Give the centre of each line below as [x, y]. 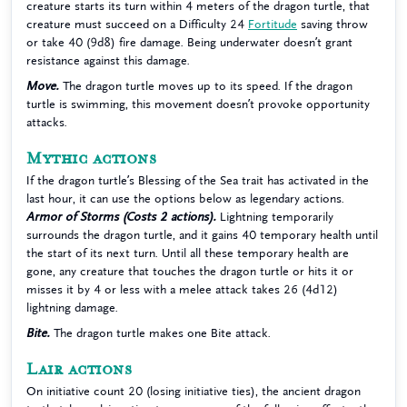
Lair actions [79, 370]
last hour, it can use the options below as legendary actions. [185, 199]
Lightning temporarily [275, 217]
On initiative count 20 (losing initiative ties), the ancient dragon [194, 391]
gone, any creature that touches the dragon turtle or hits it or [190, 271]
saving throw [333, 24]
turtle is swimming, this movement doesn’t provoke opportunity [198, 104]
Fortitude [273, 24]
